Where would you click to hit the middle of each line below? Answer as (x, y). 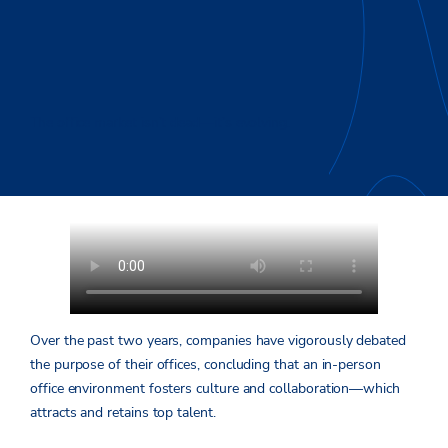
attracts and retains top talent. (123, 412)
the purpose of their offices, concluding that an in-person (205, 364)
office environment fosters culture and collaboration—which (215, 388)
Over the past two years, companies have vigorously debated (218, 340)
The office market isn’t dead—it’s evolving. (160, 122)
